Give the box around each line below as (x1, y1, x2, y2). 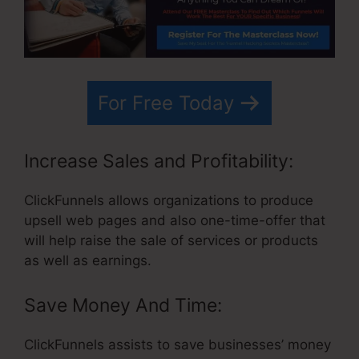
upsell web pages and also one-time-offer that (24, 212, 325, 229)
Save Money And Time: (24, 293, 222, 317)
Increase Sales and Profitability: (24, 150, 293, 173)
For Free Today (98, 91, 234, 115)
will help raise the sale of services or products (24, 232, 318, 249)
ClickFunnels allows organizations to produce (24, 192, 313, 209)
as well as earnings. (24, 252, 151, 269)
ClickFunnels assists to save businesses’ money (24, 336, 331, 353)
